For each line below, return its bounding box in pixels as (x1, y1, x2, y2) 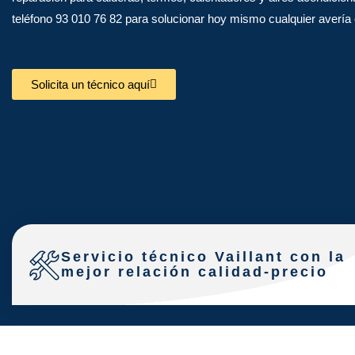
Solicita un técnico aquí (31, 77, 150, 91)
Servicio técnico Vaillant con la (61, 249, 345, 265)
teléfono (12, 11, 55, 25)
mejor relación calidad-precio (61, 264, 328, 281)
